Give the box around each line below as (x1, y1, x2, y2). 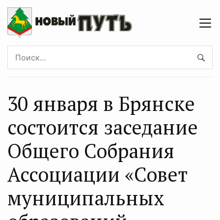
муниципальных (7, 185, 165, 211)
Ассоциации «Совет (7, 161, 188, 187)
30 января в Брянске (7, 90, 195, 116)
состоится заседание (7, 114, 198, 140)
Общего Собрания (7, 137, 174, 164)
